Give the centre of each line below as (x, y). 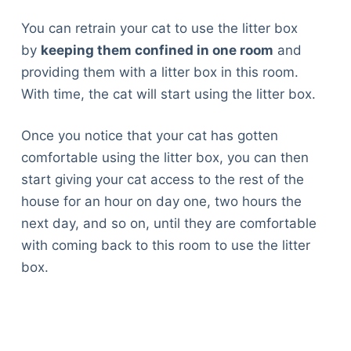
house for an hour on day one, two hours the (161, 202)
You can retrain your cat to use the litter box (159, 28)
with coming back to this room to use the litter (165, 246)
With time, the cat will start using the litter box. (170, 94)
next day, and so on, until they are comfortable (168, 224)
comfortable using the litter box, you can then (165, 158)
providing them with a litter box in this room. (159, 72)
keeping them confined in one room (157, 50)
